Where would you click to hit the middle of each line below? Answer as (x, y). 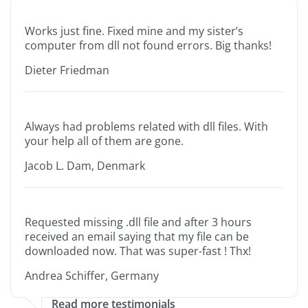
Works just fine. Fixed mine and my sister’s (134, 31)
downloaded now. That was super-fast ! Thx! (138, 251)
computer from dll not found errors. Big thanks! (148, 46)
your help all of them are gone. (104, 141)
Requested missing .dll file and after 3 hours (138, 222)
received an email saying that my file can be (137, 237)
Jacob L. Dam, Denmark (85, 166)
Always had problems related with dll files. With (146, 127)
